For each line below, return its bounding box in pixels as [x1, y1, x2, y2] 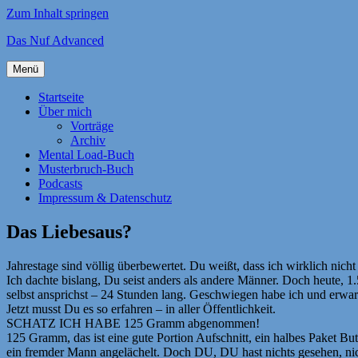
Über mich [38, 105, 92, 118]
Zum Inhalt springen [6, 6, 109, 20]
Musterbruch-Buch [38, 162, 133, 176]
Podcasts [38, 177, 82, 190]
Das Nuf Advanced [6, 34, 104, 47]
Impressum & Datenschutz [38, 191, 172, 205]
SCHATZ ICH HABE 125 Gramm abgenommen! [6, 316, 260, 330]
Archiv [70, 133, 105, 147]
